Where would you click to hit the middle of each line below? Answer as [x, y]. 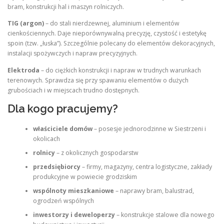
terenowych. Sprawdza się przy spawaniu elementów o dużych [98, 80]
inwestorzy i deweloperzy [74, 215]
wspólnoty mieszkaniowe [73, 191]
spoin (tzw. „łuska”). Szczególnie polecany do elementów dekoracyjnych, [111, 43]
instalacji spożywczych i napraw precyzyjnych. [72, 53]
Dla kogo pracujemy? [63, 108]
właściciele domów [62, 129]
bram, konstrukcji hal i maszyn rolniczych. [66, 7]
